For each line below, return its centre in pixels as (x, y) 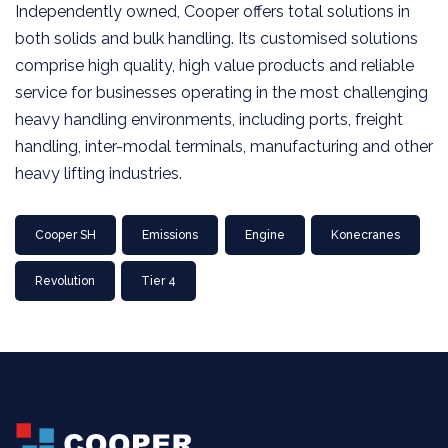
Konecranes (366, 235)
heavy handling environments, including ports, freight (209, 120)
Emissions (170, 235)
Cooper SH (65, 235)
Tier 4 (159, 281)
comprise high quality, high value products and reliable (214, 66)
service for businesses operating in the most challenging (221, 93)
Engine (264, 235)
